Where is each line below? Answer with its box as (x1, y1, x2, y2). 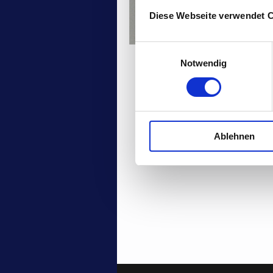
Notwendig (180, 57, 227, 68)
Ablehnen (214, 130, 255, 141)
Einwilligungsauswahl (135, 43, 220, 54)
